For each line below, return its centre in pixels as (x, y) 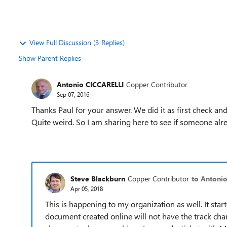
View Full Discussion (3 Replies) (77, 42)
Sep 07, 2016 (73, 94)
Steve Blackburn (98, 178)
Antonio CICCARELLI (90, 84)
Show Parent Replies (50, 58)
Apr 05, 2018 (87, 188)
